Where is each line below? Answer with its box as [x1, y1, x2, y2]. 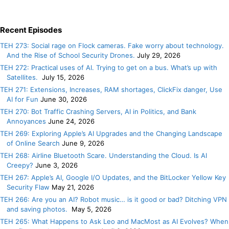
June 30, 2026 [40, 95, 87, 103]
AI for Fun [7, 95, 38, 103]
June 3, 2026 [35, 161, 78, 169]
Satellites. [7, 73, 40, 81]
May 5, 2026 [72, 205, 111, 213]
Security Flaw [7, 183, 50, 191]
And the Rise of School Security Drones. [7, 51, 135, 59]
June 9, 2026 [62, 139, 104, 147]
